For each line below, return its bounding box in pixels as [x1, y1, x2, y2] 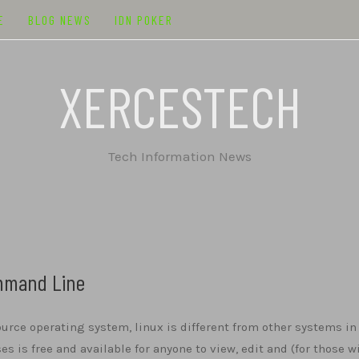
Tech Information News [107, 148, 252, 164]
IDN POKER [115, 12, 174, 27]
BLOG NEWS [28, 12, 92, 27]
